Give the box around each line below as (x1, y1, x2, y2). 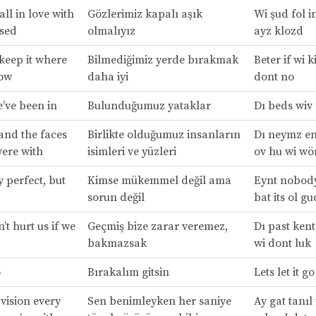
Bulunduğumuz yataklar (87, 98, 211, 113)
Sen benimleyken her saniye (87, 293, 231, 308)
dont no (253, 69, 294, 84)
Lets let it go (253, 265, 315, 279)
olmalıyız (87, 23, 135, 38)
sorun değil (87, 190, 145, 205)
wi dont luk (253, 236, 311, 250)
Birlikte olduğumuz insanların (87, 127, 241, 142)
